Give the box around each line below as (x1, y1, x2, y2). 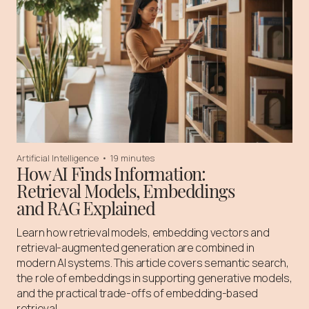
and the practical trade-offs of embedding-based (17, 286, 258, 301)
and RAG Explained (17, 196, 155, 219)
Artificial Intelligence (17, 152, 99, 164)
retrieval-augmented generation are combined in (17, 240, 255, 255)
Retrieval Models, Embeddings (17, 179, 235, 202)
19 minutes (110, 152, 154, 164)
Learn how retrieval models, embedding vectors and (17, 225, 270, 240)
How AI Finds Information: (17, 161, 206, 185)
